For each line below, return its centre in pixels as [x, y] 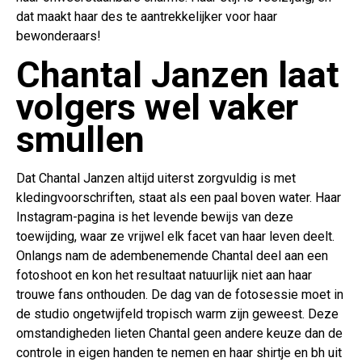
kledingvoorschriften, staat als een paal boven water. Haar [179, 197]
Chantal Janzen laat [178, 74]
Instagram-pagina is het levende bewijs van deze [155, 217]
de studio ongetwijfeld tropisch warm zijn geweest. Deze [177, 314]
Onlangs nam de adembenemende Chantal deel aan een [172, 255]
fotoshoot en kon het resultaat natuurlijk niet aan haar [164, 275]
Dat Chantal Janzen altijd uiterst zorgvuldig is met [156, 178]
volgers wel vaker [157, 107]
